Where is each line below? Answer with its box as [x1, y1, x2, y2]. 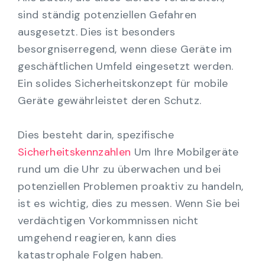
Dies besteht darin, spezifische [18, 127, 174, 142]
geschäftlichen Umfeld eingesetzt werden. [18, 59, 234, 73]
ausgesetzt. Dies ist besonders [18, 24, 176, 39]
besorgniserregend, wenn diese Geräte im [18, 41, 232, 56]
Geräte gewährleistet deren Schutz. [18, 93, 202, 108]
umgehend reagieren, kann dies [18, 230, 177, 245]
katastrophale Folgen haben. [18, 247, 163, 262]
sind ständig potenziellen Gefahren [18, 7, 197, 22]
